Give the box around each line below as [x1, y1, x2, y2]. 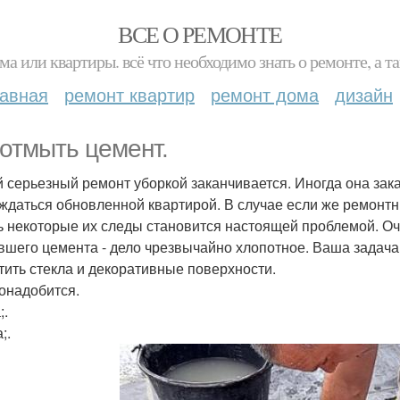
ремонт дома [211, 81, 319, 107]
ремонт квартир [64, 81, 195, 107]
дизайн [335, 81, 393, 107]
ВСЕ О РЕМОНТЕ [118, 19, 282, 49]
